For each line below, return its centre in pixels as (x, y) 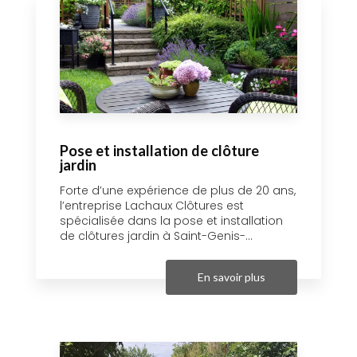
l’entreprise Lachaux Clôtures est (152, 205)
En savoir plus (231, 277)
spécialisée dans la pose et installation (171, 220)
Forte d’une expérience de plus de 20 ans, (178, 190)
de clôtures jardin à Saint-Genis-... (156, 235)
